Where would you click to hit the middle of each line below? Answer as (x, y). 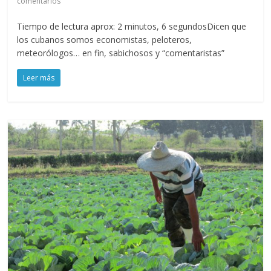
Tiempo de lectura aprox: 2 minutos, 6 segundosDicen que (132, 26)
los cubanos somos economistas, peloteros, (105, 39)
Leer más (39, 77)
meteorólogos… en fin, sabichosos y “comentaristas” (121, 53)
